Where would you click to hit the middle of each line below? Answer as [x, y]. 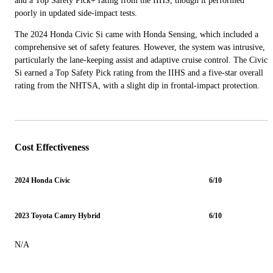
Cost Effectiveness [52, 147]
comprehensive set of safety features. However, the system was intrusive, [140, 47]
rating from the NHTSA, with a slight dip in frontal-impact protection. [137, 85]
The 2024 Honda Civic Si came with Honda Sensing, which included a [136, 34]
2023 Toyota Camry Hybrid [58, 216]
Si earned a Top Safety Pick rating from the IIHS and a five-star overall [139, 73]
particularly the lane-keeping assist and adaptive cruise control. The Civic [141, 60]
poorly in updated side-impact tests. [76, 13]
